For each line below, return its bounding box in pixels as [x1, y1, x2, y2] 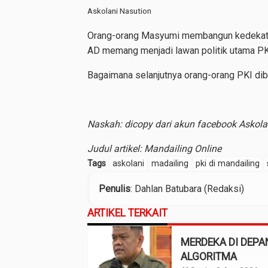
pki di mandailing [196, 159, 260, 169]
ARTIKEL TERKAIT [87, 207, 167, 219]
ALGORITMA [181, 251, 237, 263]
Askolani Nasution [87, 6, 151, 16]
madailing [151, 159, 188, 169]
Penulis [99, 183, 130, 194]
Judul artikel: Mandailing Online [87, 143, 221, 154]
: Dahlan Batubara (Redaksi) [130, 183, 244, 194]
